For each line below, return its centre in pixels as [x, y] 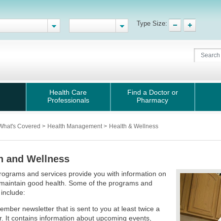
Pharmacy [152, 100]
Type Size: [152, 23]
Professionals [68, 100]
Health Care [68, 92]
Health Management [75, 126]
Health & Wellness [134, 126]
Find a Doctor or [152, 92]
